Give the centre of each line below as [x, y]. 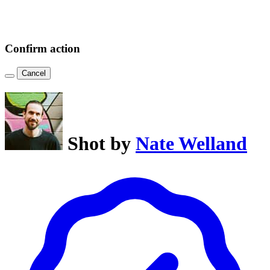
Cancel [34, 73]
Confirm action [42, 49]
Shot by [102, 144]
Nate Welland [191, 144]
